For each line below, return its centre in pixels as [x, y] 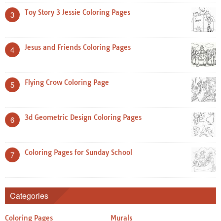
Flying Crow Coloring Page [67, 83]
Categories [29, 196]
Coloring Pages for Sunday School [78, 153]
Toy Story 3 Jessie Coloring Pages [77, 13]
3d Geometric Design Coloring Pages [83, 118]
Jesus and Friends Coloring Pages [78, 48]
